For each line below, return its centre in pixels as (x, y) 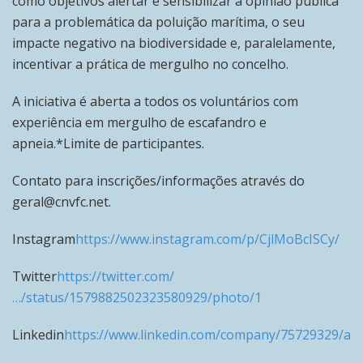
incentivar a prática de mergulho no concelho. (150, 64)
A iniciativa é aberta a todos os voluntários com (155, 102)
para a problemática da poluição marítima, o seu (158, 22)
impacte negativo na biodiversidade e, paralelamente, (174, 43)
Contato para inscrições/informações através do (158, 181)
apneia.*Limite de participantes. (108, 144)
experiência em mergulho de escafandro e (139, 123)
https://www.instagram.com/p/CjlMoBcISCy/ (207, 239)
